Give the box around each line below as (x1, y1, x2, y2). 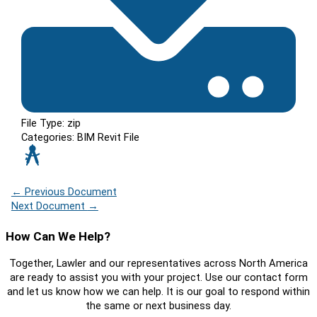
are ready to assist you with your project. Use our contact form (9, 270, 308, 284)
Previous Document (21, 185, 117, 198)
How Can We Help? (6, 229, 110, 243)
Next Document (11, 199, 88, 212)
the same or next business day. (86, 299, 231, 312)
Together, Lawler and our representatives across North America (9, 256, 308, 270)
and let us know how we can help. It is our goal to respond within (7, 284, 310, 298)
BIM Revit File (77, 131, 140, 144)
